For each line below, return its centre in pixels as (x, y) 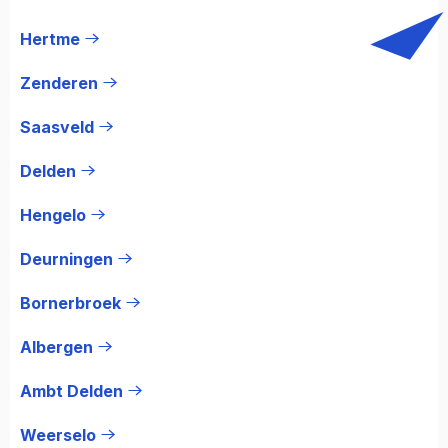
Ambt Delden (71, 390)
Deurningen (66, 258)
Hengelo (53, 214)
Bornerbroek (70, 302)
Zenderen (59, 82)
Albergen (56, 346)
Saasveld (57, 126)
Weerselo (58, 434)
